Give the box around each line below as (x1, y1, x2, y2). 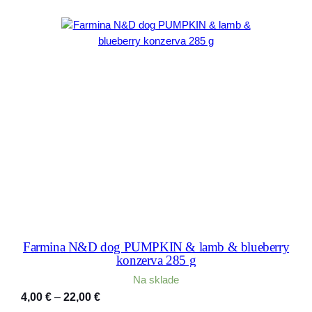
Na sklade (133, 274, 179, 286)
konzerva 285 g (116, 253, 196, 268)
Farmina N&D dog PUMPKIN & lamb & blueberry (22, 240, 290, 255)
